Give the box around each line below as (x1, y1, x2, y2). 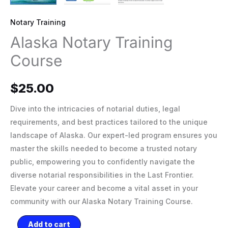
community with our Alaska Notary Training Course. (10, 196, 193, 206)
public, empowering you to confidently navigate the (10, 157, 195, 166)
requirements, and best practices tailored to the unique (10, 117, 208, 126)
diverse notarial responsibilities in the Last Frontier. (10, 170, 194, 179)
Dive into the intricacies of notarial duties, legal (10, 104, 180, 113)
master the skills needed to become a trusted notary (10, 144, 197, 153)
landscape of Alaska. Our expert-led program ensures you (10, 130, 217, 139)
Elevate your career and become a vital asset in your (10, 183, 198, 192)
